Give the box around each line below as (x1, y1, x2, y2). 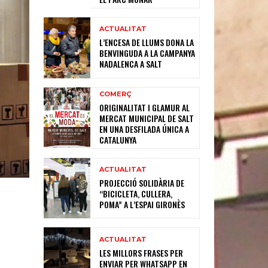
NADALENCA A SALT (99, 57, 163, 71)
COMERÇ (99, 89, 132, 98)
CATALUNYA (99, 133, 137, 146)
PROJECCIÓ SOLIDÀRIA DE (99, 176, 185, 189)
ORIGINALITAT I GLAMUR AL (99, 100, 190, 114)
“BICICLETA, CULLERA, (99, 187, 173, 200)
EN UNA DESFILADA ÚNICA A (99, 122, 190, 135)
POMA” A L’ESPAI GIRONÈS (99, 197, 185, 211)
